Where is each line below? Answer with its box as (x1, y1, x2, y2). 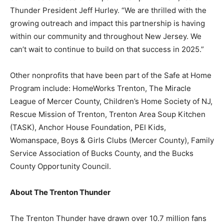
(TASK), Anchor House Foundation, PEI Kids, (10, 122, 166, 132)
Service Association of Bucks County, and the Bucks (10, 148, 193, 158)
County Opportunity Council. (10, 161, 111, 171)
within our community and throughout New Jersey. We (10, 31, 201, 41)
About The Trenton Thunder (10, 187, 110, 197)
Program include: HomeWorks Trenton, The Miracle (10, 83, 191, 93)
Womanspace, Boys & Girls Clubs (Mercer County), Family (10, 135, 214, 145)
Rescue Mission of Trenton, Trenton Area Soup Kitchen (10, 109, 205, 119)
